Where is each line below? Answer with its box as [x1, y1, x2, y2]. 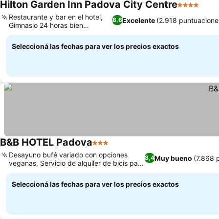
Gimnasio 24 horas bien [9, 21, 83, 29]
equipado [9, 29, 39, 38]
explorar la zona [9, 167, 60, 175]
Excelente [122, 16, 155, 24]
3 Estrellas [92, 143, 131, 153]
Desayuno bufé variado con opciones [9, 151, 128, 159]
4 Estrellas [177, 5, 216, 15]
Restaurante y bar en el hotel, [9, 13, 103, 21]
